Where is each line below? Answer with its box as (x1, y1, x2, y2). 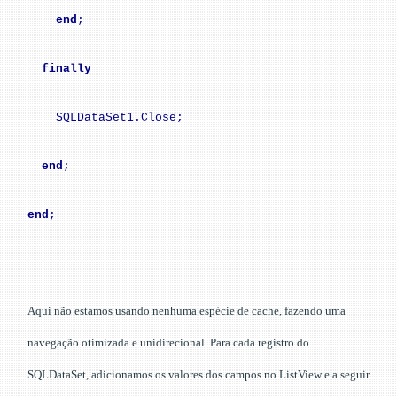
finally (42, 61, 91, 75)
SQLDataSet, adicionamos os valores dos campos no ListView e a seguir (27, 367, 370, 381)
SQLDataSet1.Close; (56, 110, 183, 124)
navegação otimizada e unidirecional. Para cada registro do (27, 335, 309, 349)
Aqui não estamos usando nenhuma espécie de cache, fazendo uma (27, 303, 346, 317)
